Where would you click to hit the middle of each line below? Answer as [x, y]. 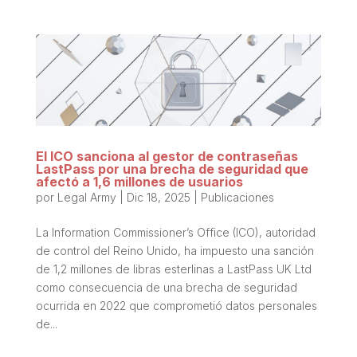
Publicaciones [237, 197]
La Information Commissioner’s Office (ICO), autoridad [175, 232]
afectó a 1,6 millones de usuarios [139, 181]
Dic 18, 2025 [158, 197]
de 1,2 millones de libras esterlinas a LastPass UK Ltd [173, 269]
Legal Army [86, 197]
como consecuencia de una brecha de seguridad [166, 287]
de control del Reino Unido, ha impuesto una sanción [175, 250]
